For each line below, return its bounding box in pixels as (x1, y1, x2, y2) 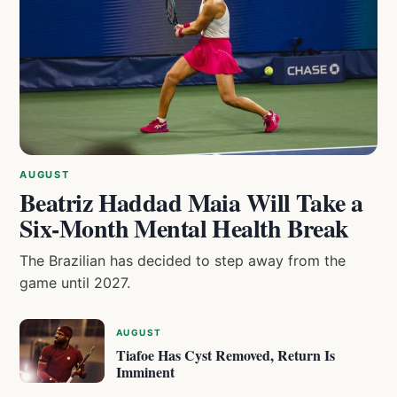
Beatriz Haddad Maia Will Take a (19, 184, 363, 222)
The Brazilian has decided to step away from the (19, 252, 346, 270)
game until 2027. (19, 274, 130, 292)
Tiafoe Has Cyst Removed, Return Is (116, 345, 335, 366)
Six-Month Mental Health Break (19, 210, 349, 247)
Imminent (116, 362, 175, 383)
